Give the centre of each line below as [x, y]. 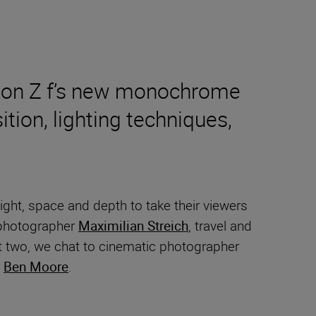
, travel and [220, 226]
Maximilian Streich [133, 226]
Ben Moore [36, 267]
